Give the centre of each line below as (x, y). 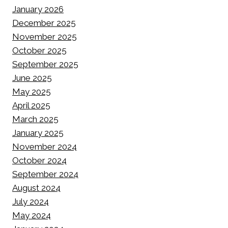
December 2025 (44, 23)
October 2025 (39, 50)
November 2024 (45, 146)
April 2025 (31, 105)
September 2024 (45, 174)
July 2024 (31, 201)
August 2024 (36, 188)
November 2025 (45, 36)
